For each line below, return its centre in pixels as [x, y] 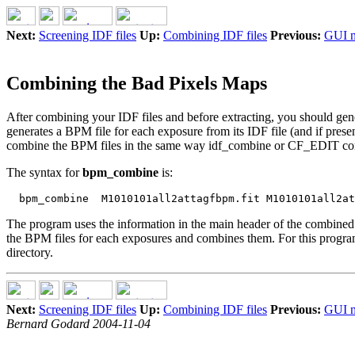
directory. [30, 252]
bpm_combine [120, 172]
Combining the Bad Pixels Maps [137, 83]
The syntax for [44, 172]
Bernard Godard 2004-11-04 [78, 323]
